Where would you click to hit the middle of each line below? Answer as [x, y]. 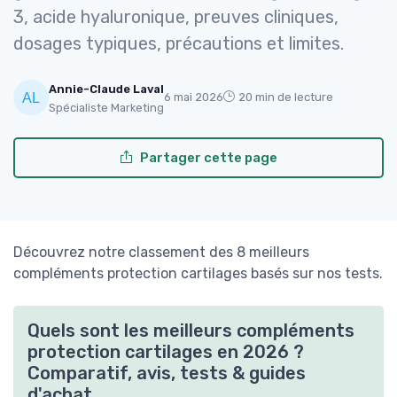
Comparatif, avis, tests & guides [167, 374]
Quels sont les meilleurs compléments [191, 331]
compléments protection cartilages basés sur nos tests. [198, 274]
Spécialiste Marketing [106, 108]
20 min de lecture [286, 97]
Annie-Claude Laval [106, 90]
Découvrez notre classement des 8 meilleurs [161, 253]
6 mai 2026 [194, 97]
